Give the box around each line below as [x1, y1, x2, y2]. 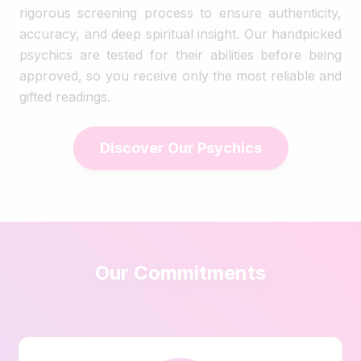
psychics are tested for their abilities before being [19, 46, 342, 63]
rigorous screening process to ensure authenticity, [19, 4, 342, 21]
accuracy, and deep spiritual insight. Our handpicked [19, 25, 342, 42]
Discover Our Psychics [99, 139, 262, 156]
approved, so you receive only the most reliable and [19, 67, 342, 84]
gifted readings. [19, 88, 110, 105]
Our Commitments [95, 260, 266, 284]
